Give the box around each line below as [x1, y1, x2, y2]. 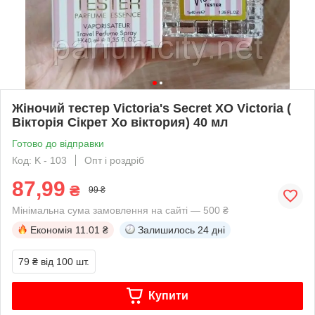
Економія [30, 224, 72, 236]
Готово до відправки [12, 137, 104, 149]
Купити [148, 289, 188, 302]
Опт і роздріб [84, 154, 144, 166]
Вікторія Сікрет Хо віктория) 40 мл [12, 115, 228, 129]
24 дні [198, 224, 225, 236]
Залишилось [138, 224, 195, 236]
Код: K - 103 [12, 154, 67, 166]
